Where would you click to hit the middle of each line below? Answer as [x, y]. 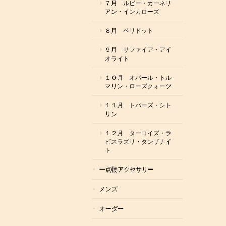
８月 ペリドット [129, 31]
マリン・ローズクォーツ [138, 86]
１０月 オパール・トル [138, 77]
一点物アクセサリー [127, 169]
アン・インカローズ [132, 11]
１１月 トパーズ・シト [138, 105]
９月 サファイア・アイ [138, 50]
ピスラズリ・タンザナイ [138, 142]
